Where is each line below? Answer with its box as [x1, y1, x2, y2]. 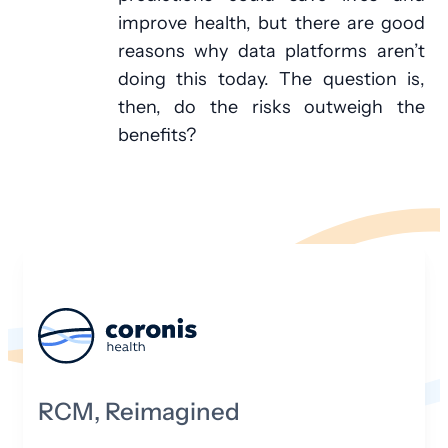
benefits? [117, 123, 196, 147]
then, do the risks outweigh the [117, 95, 425, 119]
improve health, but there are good [117, 11, 425, 35]
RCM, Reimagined [38, 396, 240, 429]
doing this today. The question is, [117, 67, 425, 91]
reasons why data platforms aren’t [117, 39, 425, 63]
